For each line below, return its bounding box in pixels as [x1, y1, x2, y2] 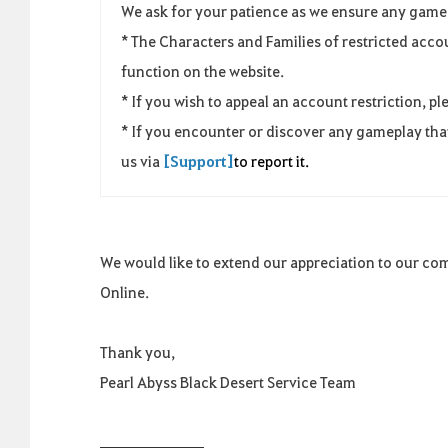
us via [121, 151, 163, 171]
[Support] [163, 151, 234, 171]
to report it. [234, 151, 309, 171]
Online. [100, 282, 149, 302]
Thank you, [100, 342, 175, 362]
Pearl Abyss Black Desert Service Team [100, 372, 356, 392]
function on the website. [121, 61, 284, 81]
